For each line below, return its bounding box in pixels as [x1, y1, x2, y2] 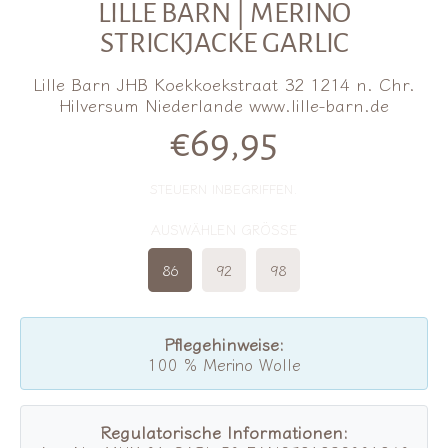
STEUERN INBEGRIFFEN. [150, 179, 298, 199]
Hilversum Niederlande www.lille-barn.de [59, 92, 389, 118]
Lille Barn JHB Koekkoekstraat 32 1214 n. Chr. [33, 71, 415, 97]
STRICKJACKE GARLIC [99, 28, 349, 59]
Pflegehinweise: [164, 331, 284, 357]
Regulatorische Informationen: [100, 419, 348, 445]
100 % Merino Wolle [147, 352, 301, 377]
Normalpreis [224, 122, 430, 165]
